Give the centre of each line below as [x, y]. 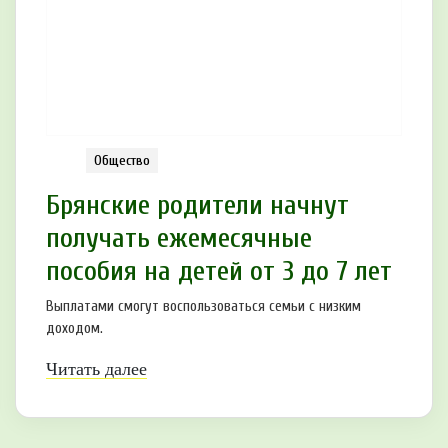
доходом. [74, 328]
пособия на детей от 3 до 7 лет [219, 270]
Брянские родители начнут [197, 204]
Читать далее [96, 368]
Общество [122, 160]
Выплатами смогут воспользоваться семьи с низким [203, 306]
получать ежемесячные [179, 237]
